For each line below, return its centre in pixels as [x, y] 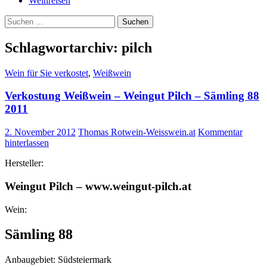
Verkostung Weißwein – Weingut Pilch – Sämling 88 [132, 96]
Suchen [18, 20]
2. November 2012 [40, 132]
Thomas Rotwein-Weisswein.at [137, 132]
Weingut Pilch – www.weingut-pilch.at [98, 186]
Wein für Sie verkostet [46, 73]
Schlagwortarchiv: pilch [78, 47]
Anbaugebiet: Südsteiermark [58, 260]
